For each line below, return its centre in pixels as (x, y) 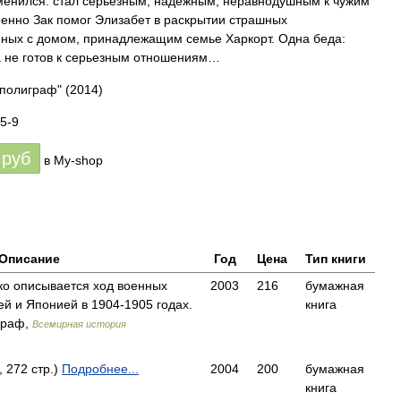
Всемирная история (79, 324)
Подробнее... (100, 369)
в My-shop (73, 160)
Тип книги (336, 259)
